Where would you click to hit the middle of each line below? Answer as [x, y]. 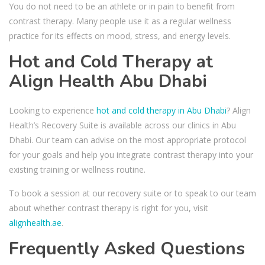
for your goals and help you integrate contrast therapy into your [131, 154]
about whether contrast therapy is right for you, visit [109, 208]
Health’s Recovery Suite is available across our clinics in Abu [122, 125]
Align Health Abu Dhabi [108, 81]
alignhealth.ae [35, 222]
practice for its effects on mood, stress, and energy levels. [120, 35]
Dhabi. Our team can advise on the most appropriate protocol [127, 140]
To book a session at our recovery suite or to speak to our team [132, 193]
